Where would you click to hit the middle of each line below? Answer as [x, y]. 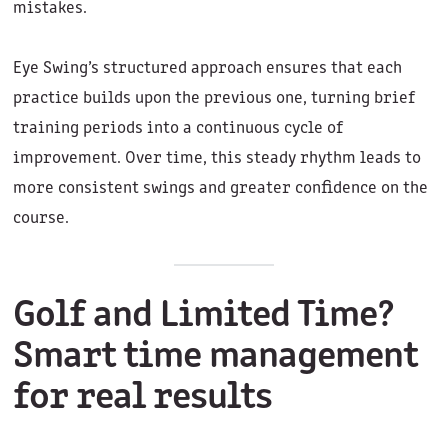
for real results [142, 399]
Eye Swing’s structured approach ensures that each [207, 69]
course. [40, 219]
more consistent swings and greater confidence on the [220, 189]
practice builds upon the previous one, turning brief [213, 99]
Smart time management [215, 358]
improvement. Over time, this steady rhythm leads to [216, 159]
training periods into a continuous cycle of [177, 129]
